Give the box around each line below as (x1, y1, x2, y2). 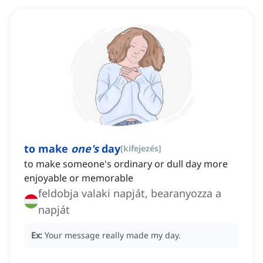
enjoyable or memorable (24, 171, 133, 185)
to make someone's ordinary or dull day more (24, 157, 228, 171)
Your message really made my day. (45, 230, 181, 241)
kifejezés (123, 143, 159, 154)
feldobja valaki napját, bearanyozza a (38, 186, 221, 201)
